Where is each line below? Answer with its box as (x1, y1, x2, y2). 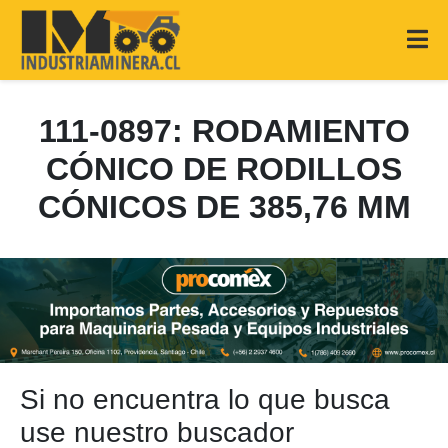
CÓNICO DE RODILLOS (46, 151, 402, 187)
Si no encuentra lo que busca (20, 384, 390, 415)
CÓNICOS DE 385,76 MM (37, 189, 411, 225)
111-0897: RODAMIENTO (38, 113, 410, 149)
